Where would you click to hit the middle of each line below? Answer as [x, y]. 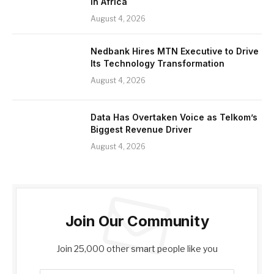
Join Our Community [137, 221]
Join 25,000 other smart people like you [137, 249]
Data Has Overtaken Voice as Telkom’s [174, 117]
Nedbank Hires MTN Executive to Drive [175, 51]
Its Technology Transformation [157, 64]
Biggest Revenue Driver [141, 130]
